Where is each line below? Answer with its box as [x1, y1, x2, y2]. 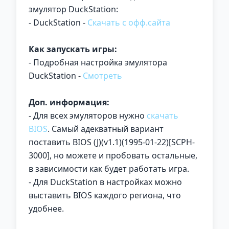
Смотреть [83, 70, 122, 81]
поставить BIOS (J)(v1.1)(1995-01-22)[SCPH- [29, 136, 195, 148]
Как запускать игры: [29, 43, 117, 55]
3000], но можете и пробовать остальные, [29, 150, 197, 161]
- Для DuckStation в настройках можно [29, 176, 182, 188]
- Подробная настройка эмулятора [29, 57, 167, 68]
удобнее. [29, 203, 64, 214]
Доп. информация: [29, 97, 109, 108]
